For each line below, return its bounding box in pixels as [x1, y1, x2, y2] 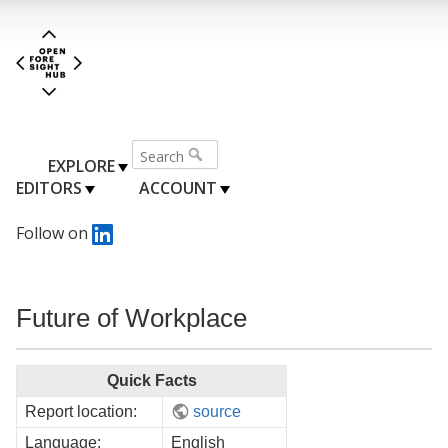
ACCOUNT [138, 176, 217, 199]
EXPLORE [48, 154, 115, 177]
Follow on [16, 221, 92, 244]
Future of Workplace [16, 303, 247, 332]
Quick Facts [106, 372, 197, 390]
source [193, 403, 242, 421]
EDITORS [16, 176, 82, 199]
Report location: [25, 403, 137, 421]
